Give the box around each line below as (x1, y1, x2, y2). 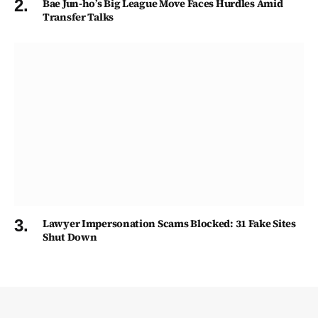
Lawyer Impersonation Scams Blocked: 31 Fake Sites (43, 216, 296, 231)
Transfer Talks (43, 10, 114, 25)
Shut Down (43, 229, 97, 244)
